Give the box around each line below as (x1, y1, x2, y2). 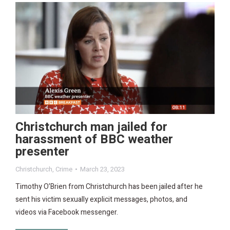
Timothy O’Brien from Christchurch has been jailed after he (15, 181, 203, 193)
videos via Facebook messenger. (15, 207, 118, 218)
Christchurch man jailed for (15, 118, 167, 137)
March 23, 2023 (80, 164, 125, 175)
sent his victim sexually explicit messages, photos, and (15, 194, 187, 205)
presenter (15, 143, 69, 161)
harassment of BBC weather (15, 130, 173, 149)
